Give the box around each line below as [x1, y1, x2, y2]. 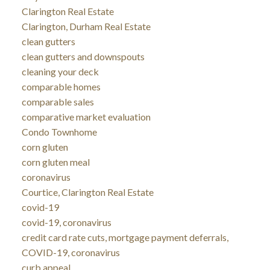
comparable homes [21, 80, 101, 92]
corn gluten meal [21, 155, 90, 168]
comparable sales [21, 95, 94, 107]
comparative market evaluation [21, 110, 151, 122]
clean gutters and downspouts [21, 50, 145, 62]
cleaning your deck [21, 65, 99, 77]
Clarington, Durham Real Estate [21, 20, 151, 32]
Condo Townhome [21, 125, 97, 137]
